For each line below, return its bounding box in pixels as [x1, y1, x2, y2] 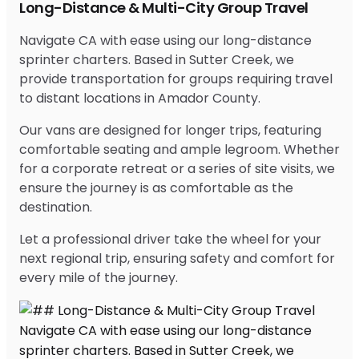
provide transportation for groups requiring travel [19, 69, 333, 88]
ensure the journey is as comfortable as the [19, 178, 293, 197]
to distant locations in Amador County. [19, 88, 260, 107]
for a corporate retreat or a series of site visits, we [19, 159, 335, 178]
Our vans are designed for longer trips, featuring [19, 120, 321, 139]
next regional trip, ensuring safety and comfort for [19, 248, 335, 268]
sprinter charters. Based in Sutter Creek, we [19, 50, 294, 69]
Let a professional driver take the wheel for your [19, 229, 321, 248]
